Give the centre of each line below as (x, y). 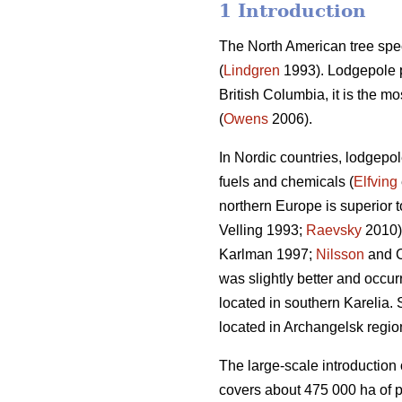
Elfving (376, 182)
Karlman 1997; (267, 255)
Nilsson (340, 255)
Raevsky (334, 231)
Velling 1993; (262, 231)
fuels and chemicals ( (286, 182)
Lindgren (252, 71)
